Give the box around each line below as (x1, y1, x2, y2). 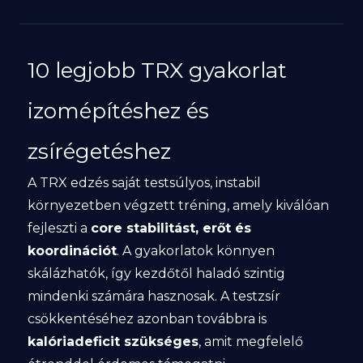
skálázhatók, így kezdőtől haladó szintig (27, 266, 285, 281)
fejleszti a (27, 220, 91, 236)
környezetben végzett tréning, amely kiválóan (27, 198, 329, 213)
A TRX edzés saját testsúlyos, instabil (27, 175, 261, 190)
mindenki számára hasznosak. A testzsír (27, 288, 280, 304)
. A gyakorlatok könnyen (116, 243, 275, 258)
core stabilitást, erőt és (90, 220, 251, 236)
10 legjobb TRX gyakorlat (27, 58, 287, 83)
